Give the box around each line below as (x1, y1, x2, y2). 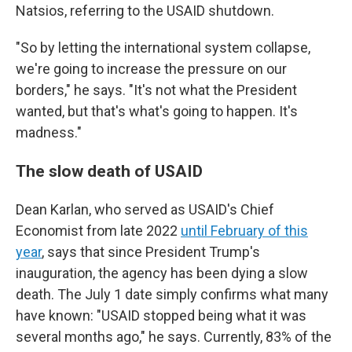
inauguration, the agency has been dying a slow (16, 265, 308, 281)
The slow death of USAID (16, 161, 203, 181)
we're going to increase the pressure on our (16, 60, 287, 77)
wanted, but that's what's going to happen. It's (16, 103, 298, 119)
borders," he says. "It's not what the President (16, 82, 297, 98)
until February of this (181, 222, 308, 239)
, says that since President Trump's (42, 244, 260, 260)
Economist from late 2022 (16, 222, 181, 239)
